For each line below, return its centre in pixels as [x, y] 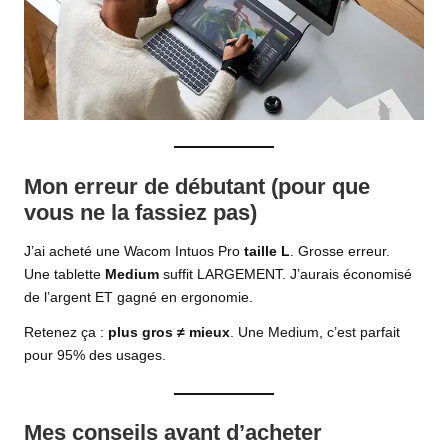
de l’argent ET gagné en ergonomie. [138, 297]
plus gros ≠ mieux [169, 332]
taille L [267, 251]
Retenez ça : [66, 332]
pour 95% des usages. [95, 355]
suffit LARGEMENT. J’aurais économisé [285, 274]
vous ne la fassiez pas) [140, 212]
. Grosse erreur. [340, 251]
